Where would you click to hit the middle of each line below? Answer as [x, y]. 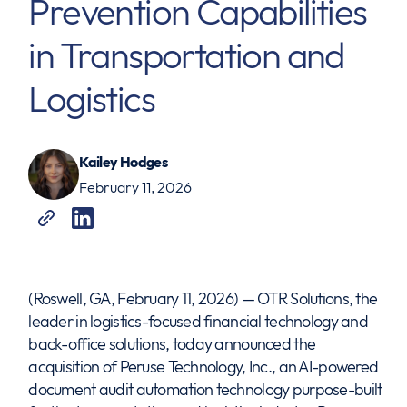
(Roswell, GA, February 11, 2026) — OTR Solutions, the [203, 298]
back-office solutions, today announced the [172, 344]
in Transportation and [186, 55]
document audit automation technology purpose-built [205, 389]
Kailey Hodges [124, 162]
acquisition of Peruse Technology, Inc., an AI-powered [203, 367]
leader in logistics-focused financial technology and [198, 321]
